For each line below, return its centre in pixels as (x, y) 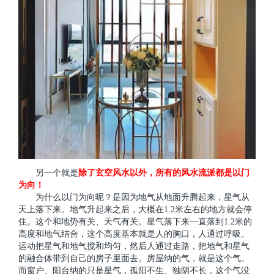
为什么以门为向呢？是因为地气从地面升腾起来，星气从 (143, 197)
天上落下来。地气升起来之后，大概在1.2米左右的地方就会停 (135, 209)
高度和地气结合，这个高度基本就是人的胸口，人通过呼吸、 (134, 234)
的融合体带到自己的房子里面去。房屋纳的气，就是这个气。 (134, 258)
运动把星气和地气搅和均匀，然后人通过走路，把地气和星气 (134, 246)
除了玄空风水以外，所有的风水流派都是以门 (164, 172)
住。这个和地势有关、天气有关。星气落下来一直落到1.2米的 (135, 221)
